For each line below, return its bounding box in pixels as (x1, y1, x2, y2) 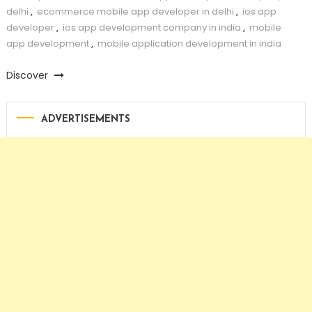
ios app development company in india (62, 20, 241, 34)
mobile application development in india (97, 36, 281, 50)
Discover (6, 68, 51, 82)
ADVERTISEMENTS (40, 114, 130, 125)
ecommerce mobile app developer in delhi (36, 4, 234, 18)
